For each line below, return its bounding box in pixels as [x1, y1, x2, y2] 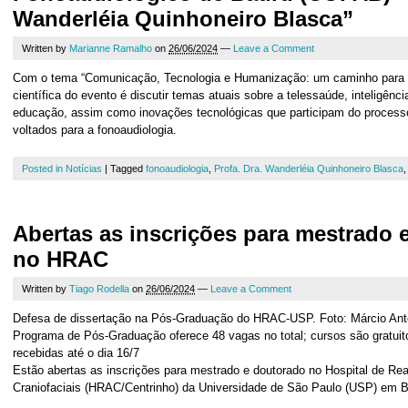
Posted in [22, 163, 66, 174]
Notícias [66, 163, 102, 174]
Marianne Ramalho [69, 43, 152, 54]
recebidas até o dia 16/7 [13, 346, 139, 360]
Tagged [110, 163, 146, 174]
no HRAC [13, 247, 108, 271]
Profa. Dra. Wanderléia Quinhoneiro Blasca [214, 163, 403, 174]
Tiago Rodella [69, 283, 129, 294]
